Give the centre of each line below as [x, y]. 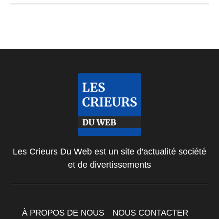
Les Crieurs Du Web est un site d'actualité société [109, 152]
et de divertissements [109, 165]
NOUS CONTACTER [150, 213]
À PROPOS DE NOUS [63, 213]
